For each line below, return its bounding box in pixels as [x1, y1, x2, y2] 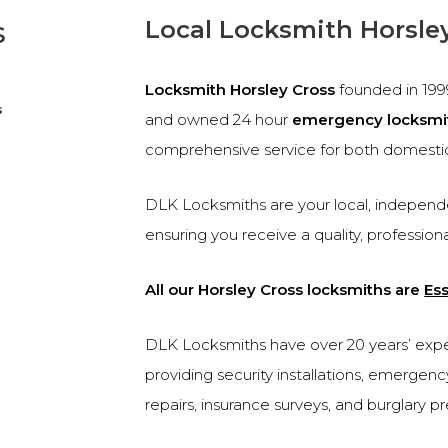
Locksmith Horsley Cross [145, 79, 336, 99]
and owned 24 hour [145, 109, 293, 129]
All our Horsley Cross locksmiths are [145, 279, 425, 299]
